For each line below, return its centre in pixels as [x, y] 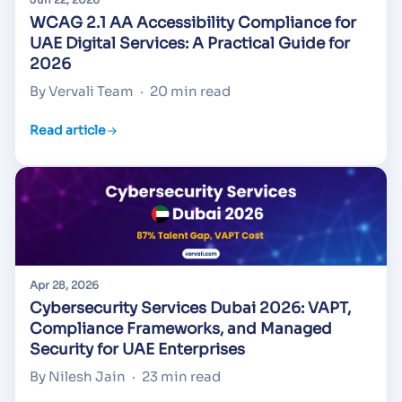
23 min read [181, 377]
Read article [68, 131]
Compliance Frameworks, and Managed [181, 329]
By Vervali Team [82, 91]
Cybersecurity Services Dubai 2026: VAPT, [190, 309]
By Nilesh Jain [78, 377]
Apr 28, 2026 [64, 285]
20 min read [190, 91]
